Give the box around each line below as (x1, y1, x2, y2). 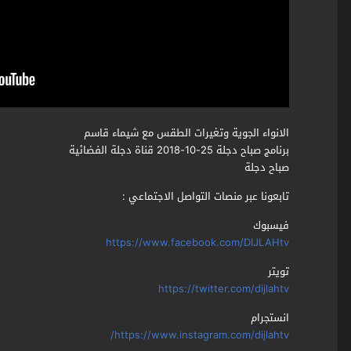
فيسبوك (252, 215, 289, 236)
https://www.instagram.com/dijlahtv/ (114, 325, 289, 346)
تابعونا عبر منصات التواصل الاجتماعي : (121, 186, 289, 207)
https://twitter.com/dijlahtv (157, 279, 289, 299)
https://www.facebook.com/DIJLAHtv (105, 233, 289, 253)
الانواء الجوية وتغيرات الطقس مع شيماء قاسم (83, 123, 289, 143)
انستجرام (250, 308, 289, 328)
